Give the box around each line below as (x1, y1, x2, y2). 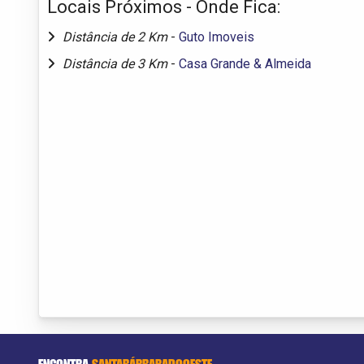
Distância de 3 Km (63, 55, 171, 71)
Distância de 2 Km (63, 28, 171, 45)
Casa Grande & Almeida (179, 55, 311, 71)
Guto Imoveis (179, 28, 254, 45)
